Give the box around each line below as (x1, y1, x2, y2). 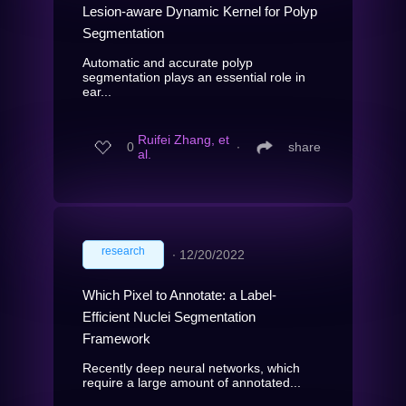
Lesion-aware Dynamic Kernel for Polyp (82, 3, 317, 19)
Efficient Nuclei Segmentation (82, 308, 256, 324)
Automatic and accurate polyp (82, 54, 253, 70)
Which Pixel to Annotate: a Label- (82, 286, 276, 303)
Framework (82, 330, 150, 346)
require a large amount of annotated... (82, 374, 301, 390)
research (101, 244, 145, 257)
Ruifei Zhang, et (138, 132, 229, 148)
